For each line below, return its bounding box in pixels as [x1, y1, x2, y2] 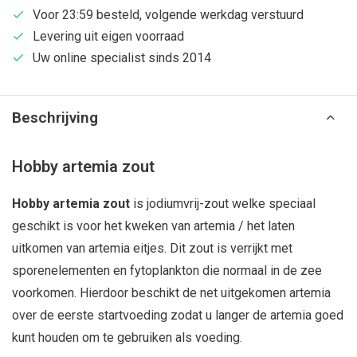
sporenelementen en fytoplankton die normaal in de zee [12, 263, 322, 278]
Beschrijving [12, 108, 98, 127]
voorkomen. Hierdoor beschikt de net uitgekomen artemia [12, 285, 331, 300]
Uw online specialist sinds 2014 [33, 50, 211, 65]
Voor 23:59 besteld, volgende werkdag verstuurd [33, 7, 304, 22]
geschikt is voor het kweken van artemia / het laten [12, 218, 295, 233]
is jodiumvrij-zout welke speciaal [130, 196, 316, 211]
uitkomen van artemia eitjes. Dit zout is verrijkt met [12, 241, 292, 256]
